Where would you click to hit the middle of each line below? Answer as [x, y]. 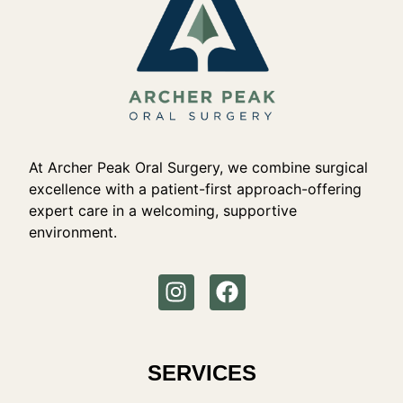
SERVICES [201, 372]
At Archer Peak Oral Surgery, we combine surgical [199, 168]
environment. [73, 233]
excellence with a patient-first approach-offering [196, 189]
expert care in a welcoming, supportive [163, 211]
